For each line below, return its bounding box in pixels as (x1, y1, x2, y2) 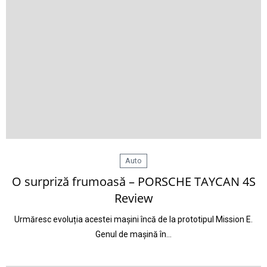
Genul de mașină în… (95, 229, 172, 239)
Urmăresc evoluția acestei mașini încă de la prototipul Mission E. (14, 215, 253, 224)
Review (114, 190, 153, 206)
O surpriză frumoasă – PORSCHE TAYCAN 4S (11, 173, 256, 190)
